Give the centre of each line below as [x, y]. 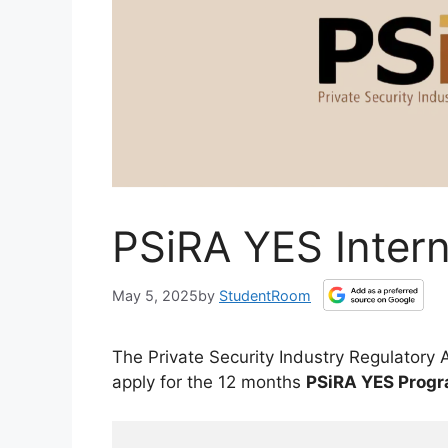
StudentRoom [265, 295]
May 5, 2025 [155, 295]
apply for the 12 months [209, 382]
